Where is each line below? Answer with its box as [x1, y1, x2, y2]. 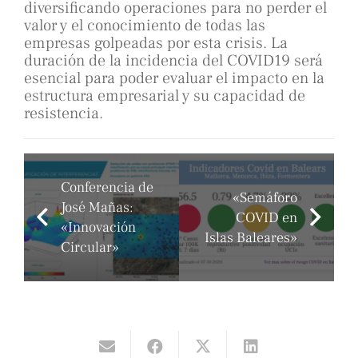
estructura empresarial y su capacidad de [24, 86, 305, 107]
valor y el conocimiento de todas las [24, 15, 265, 37]
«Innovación [61, 218, 136, 237]
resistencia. [24, 103, 103, 125]
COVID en [236, 208, 297, 227]
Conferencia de [61, 178, 153, 197]
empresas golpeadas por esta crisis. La [24, 33, 288, 54]
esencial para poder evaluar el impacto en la [24, 68, 324, 89]
